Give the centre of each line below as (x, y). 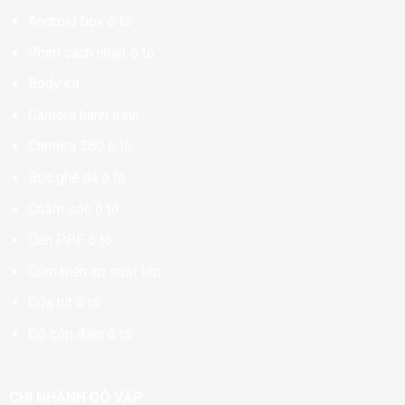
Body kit (53, 84)
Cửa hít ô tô (64, 303)
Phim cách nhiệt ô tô (91, 52)
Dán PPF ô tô (70, 240)
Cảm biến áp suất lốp (94, 271)
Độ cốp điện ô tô (80, 334)
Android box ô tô (80, 22)
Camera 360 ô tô (80, 146)
